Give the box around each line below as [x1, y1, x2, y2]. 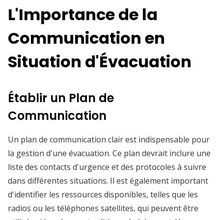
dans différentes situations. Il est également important [8, 175, 208, 186]
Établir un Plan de [8, 90, 114, 106]
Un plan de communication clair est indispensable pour [8, 134, 210, 145]
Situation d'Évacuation [8, 51, 192, 73]
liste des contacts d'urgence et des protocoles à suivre [8, 162, 206, 172]
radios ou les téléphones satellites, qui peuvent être [8, 203, 198, 214]
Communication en [8, 27, 165, 49]
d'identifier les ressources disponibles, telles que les [8, 189, 198, 200]
